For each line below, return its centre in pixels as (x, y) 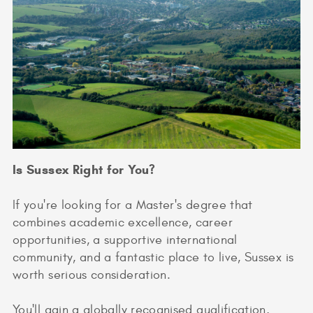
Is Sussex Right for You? (84, 170)
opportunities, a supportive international (125, 240)
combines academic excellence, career (123, 223)
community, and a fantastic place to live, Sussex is (153, 258)
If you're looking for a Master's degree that (133, 205)
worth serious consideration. (92, 275)
